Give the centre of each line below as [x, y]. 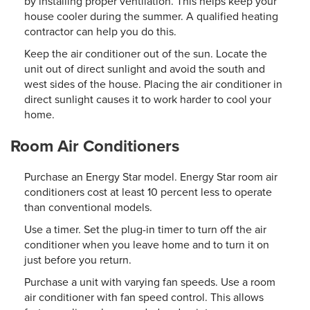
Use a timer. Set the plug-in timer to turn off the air [145, 229]
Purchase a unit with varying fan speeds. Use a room [150, 282]
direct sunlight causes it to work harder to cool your [148, 99]
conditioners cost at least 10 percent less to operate [148, 192]
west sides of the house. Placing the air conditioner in [153, 84]
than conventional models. [88, 207]
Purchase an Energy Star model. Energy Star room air [151, 177]
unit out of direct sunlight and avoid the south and [145, 69]
